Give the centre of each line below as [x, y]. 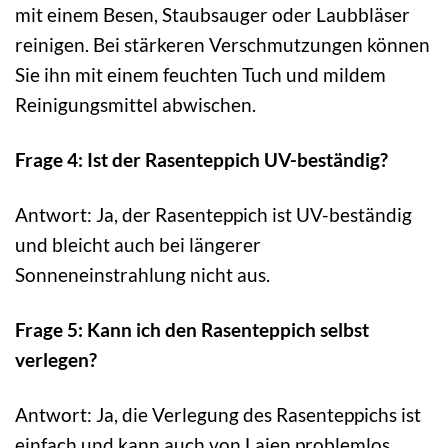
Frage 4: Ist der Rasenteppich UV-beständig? [201, 159]
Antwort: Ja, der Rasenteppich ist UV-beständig [213, 214]
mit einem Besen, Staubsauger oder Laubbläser [212, 14]
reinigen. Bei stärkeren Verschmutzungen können [222, 44]
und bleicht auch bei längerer [138, 244]
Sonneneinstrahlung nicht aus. [142, 274]
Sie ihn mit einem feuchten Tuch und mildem [200, 74]
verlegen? [56, 359]
